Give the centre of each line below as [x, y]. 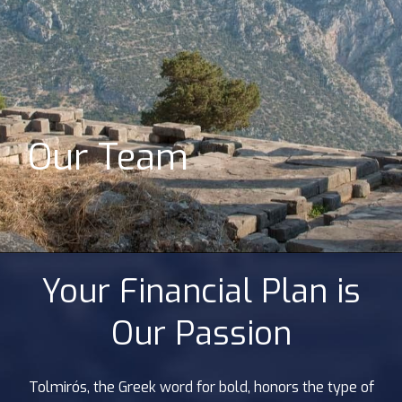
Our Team [109, 157]
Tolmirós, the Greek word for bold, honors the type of [201, 387]
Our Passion [201, 334]
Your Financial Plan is [201, 292]
